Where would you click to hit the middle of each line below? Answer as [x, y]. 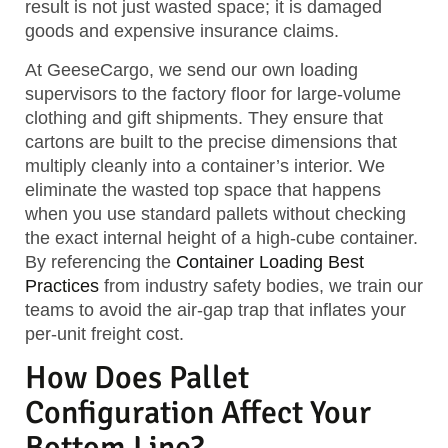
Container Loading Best [270, 261]
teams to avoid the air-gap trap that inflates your [215, 309]
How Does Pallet [137, 378]
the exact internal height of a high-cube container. [221, 237]
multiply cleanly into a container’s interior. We [205, 165]
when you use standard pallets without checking [215, 213]
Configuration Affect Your [198, 413]
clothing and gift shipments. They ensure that [204, 117]
